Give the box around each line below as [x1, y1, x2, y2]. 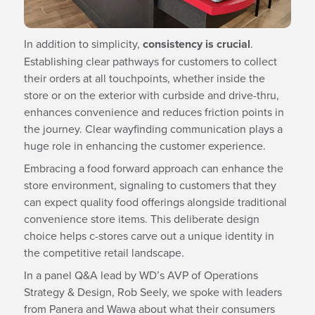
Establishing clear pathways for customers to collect [23, 53, 277, 69]
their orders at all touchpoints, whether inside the [23, 70, 265, 86]
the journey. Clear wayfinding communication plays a [23, 120, 283, 136]
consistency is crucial [142, 35, 250, 52]
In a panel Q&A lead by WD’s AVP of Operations [23, 266, 258, 283]
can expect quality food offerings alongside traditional [23, 193, 287, 210]
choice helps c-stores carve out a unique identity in [23, 227, 274, 243]
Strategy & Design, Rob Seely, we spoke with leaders [23, 283, 282, 300]
